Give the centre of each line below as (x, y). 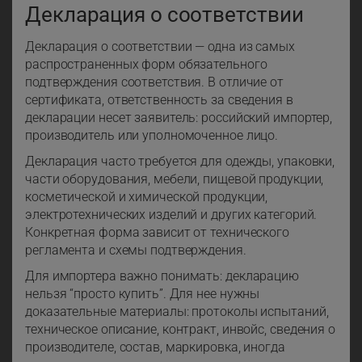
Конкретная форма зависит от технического (157, 233)
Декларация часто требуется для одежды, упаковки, (180, 162)
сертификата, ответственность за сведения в (159, 100)
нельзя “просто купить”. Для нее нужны (143, 294)
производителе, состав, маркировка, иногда (155, 347)
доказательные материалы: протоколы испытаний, (177, 312)
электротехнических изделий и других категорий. (171, 215)
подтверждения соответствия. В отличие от (154, 82)
